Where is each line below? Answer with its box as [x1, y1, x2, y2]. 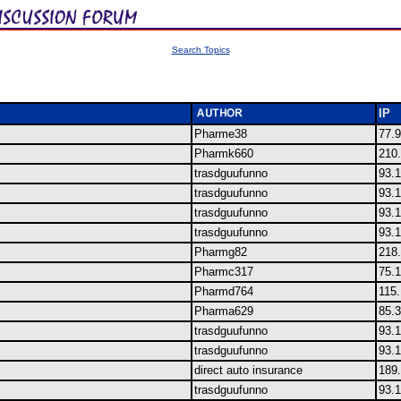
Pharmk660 [194, 147, 253, 160]
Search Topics [171, 45, 230, 55]
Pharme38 [194, 127, 247, 141]
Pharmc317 [194, 265, 253, 278]
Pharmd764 [194, 285, 253, 298]
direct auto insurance [194, 363, 303, 377]
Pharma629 [194, 304, 253, 318]
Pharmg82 [194, 245, 247, 259]
